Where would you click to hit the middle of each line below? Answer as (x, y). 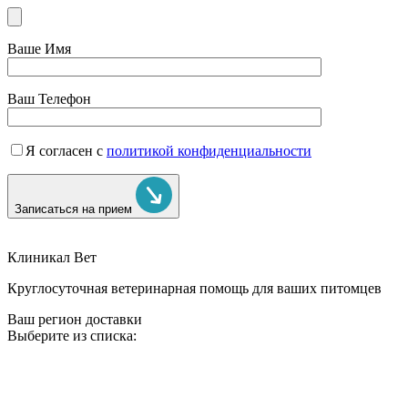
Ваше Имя (39, 49)
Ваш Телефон (49, 99)
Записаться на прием (75, 209)
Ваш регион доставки (75, 319)
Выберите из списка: (72, 336)
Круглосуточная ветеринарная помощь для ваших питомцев (194, 288)
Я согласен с (66, 151)
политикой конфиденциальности (209, 151)
